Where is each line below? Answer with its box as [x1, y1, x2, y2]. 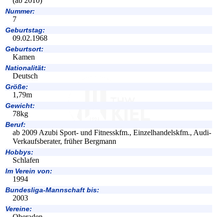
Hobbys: [5, 148, 33, 156]
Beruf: [5, 121, 26, 129]
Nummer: [5, 7, 35, 15]
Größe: [5, 83, 28, 91]
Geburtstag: [5, 26, 45, 34]
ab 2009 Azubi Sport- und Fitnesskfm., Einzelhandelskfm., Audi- [13, 128, 211, 137]
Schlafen [13, 156, 39, 165]
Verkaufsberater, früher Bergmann [13, 137, 116, 146]
